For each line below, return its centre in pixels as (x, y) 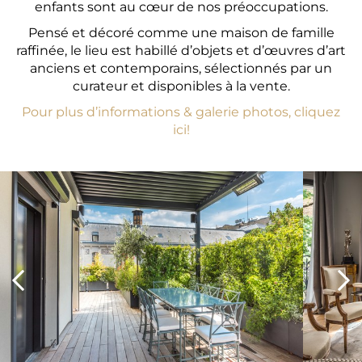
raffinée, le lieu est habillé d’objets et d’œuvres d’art (181, 51)
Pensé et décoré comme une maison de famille (181, 33)
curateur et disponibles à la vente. (181, 86)
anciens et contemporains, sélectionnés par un (181, 68)
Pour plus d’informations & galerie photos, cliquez (181, 112)
